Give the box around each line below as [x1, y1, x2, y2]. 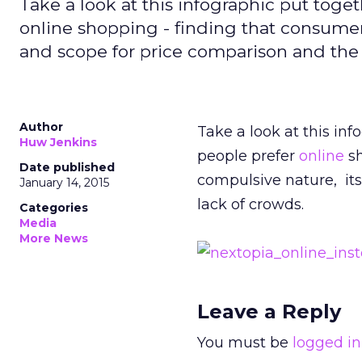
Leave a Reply [197, 300, 341, 323]
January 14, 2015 [19, 175, 109, 190]
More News [19, 231, 88, 246]
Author [19, 120, 63, 134]
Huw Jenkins [19, 135, 97, 149]
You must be [197, 334, 293, 351]
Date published [19, 160, 115, 175]
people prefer [197, 147, 299, 165]
